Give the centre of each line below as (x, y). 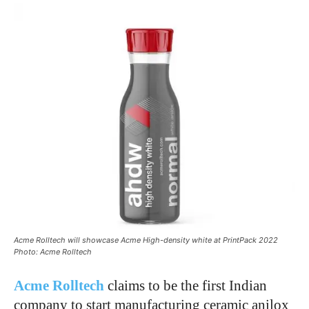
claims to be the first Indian (186, 286)
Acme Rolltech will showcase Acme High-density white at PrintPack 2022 (146, 240)
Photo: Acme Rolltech (53, 252)
